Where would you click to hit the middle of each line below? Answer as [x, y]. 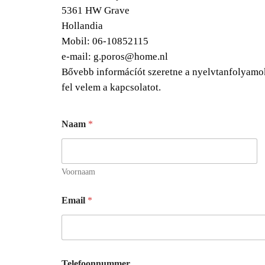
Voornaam [78, 172]
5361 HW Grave [96, 10]
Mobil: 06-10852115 [105, 41]
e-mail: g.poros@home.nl [115, 56]
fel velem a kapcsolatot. [111, 87]
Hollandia [82, 25]
